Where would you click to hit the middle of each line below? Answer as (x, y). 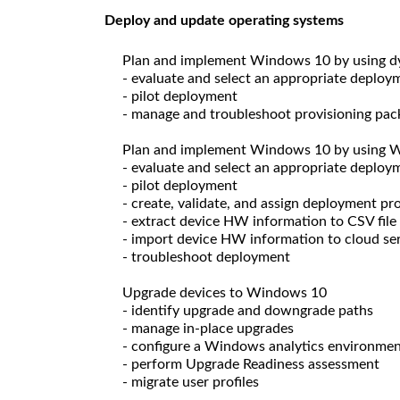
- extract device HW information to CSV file (259, 221)
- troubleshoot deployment (206, 257)
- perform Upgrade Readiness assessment (251, 364)
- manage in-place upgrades (208, 328)
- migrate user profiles (191, 382)
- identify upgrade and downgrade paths (248, 310)
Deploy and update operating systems (224, 20)
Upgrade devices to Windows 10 (225, 292)
